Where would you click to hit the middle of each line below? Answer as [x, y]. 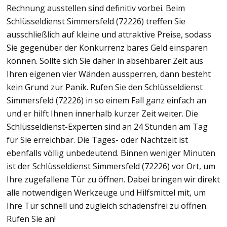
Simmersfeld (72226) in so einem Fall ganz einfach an [106, 100]
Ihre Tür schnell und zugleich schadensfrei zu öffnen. [107, 205]
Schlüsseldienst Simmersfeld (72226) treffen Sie [96, 21]
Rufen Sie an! [31, 219]
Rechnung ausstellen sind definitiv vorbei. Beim [96, 8]
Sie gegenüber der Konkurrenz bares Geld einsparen [107, 47]
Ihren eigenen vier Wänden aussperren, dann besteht [109, 74]
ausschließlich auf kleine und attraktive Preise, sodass [109, 34]
